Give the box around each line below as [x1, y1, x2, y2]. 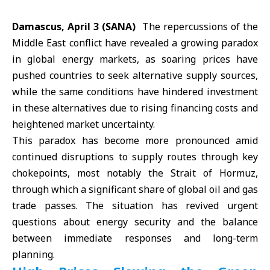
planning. [12, 248, 55, 261]
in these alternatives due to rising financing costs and [12, 101, 258, 115]
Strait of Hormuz [171, 166, 256, 180]
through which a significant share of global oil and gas [12, 183, 258, 196]
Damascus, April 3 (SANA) [12, 20, 136, 33]
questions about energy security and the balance [12, 215, 258, 228]
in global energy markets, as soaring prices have [12, 52, 258, 66]
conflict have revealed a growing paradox [66, 36, 259, 49]
